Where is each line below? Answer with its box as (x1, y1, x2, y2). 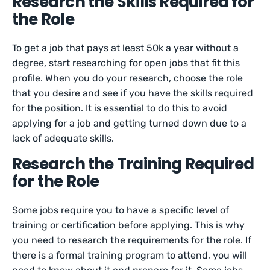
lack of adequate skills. (12, 133, 117, 144)
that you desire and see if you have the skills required (12, 87, 254, 99)
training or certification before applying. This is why (12, 219, 245, 231)
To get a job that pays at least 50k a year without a (12, 42, 239, 54)
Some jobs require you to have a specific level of (12, 204, 230, 216)
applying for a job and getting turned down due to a (12, 118, 247, 129)
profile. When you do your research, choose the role (12, 72, 243, 84)
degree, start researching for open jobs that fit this (12, 57, 240, 69)
